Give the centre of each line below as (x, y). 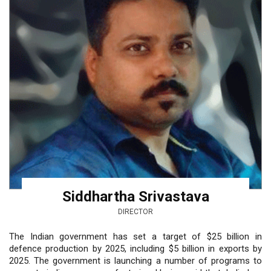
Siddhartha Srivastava (135, 196)
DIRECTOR (135, 211)
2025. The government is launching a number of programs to (135, 260)
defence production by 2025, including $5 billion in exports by (135, 248)
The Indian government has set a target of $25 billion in (135, 236)
